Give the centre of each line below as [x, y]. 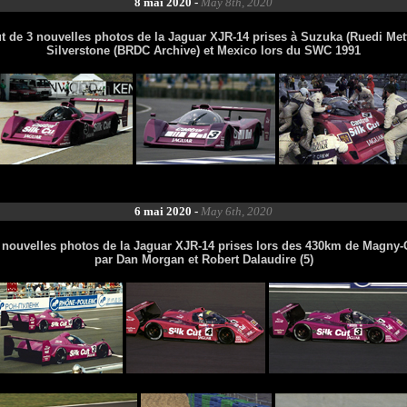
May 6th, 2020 [237, 211]
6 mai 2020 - [168, 211]
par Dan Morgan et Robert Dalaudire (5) [203, 259]
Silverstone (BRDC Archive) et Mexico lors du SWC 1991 [203, 50]
